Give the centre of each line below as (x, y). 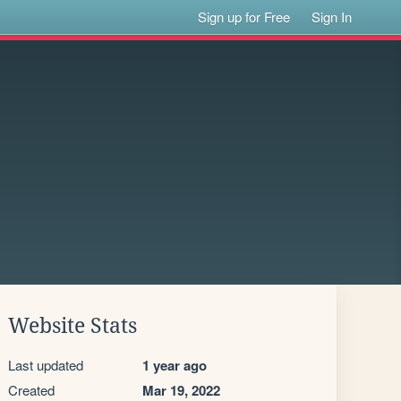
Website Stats (73, 326)
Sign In (332, 17)
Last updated (46, 365)
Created (31, 390)
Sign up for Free (244, 17)
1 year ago (175, 365)
